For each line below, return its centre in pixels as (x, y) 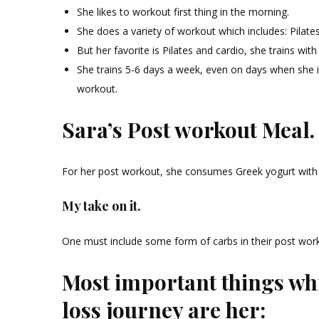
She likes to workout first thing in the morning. (183, 12)
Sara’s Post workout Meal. (188, 130)
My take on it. (101, 206)
